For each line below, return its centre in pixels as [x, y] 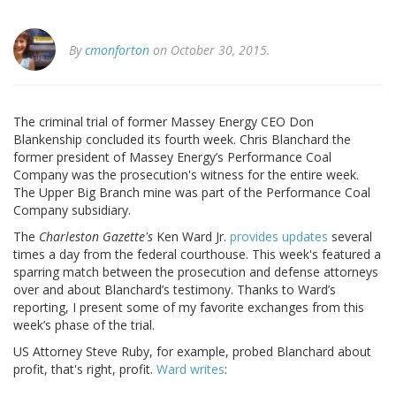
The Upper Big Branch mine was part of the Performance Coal [192, 193]
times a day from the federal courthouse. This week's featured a [197, 255]
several [352, 237]
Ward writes [190, 369]
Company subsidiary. [72, 210]
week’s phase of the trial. [84, 325]
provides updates [281, 237]
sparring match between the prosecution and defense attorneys [196, 272]
